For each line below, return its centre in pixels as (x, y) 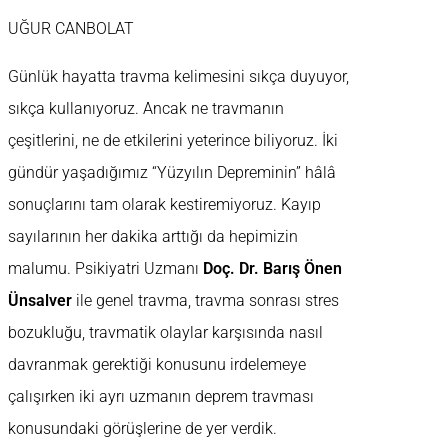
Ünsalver (40, 301)
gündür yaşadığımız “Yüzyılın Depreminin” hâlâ (172, 173)
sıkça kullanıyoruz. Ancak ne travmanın (146, 109)
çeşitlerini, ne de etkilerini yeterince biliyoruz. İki (173, 141)
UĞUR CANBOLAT (71, 29)
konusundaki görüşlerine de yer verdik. (142, 429)
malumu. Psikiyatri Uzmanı (105, 269)
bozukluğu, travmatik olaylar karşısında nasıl (165, 333)
